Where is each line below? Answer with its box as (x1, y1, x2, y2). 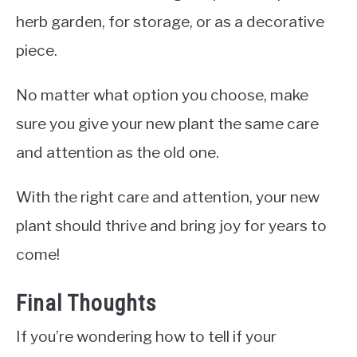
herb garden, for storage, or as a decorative (16, 11, 324, 31)
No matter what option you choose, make (16, 84, 308, 104)
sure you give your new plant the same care (16, 113, 319, 133)
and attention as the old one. (16, 142, 219, 162)
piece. (16, 40, 57, 60)
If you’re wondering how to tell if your (16, 327, 277, 347)
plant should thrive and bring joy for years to (16, 215, 327, 235)
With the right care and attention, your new (16, 186, 320, 206)
